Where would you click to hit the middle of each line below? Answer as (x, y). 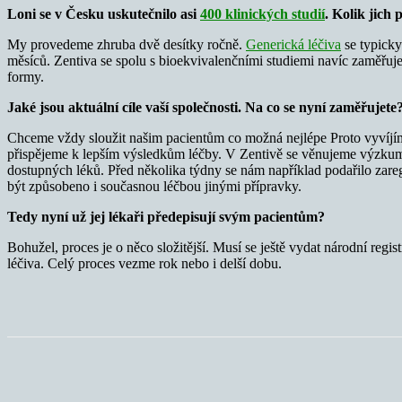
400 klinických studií (262, 13)
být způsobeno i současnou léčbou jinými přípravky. (154, 186)
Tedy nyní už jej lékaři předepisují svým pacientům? (166, 216)
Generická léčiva (293, 44)
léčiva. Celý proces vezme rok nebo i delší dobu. (144, 263)
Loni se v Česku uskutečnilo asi (104, 13)
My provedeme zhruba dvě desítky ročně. (127, 44)
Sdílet (89, 374)
